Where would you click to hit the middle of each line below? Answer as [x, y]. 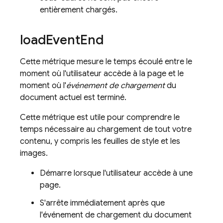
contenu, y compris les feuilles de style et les [100, 141]
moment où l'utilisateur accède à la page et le [102, 74]
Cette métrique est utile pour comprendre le [100, 117]
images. [34, 153]
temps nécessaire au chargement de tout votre [106, 129]
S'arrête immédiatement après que [102, 203]
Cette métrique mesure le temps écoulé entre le [106, 62]
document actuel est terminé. [73, 98]
